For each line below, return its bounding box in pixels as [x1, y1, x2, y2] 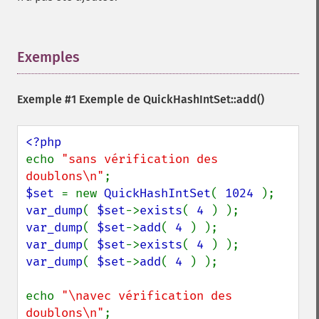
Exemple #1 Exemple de [17, 93, 143, 106]
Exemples [17, 48, 80, 66]
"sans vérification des [61, 152, 218, 167]
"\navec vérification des [61, 288, 232, 303]
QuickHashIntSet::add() [143, 93, 264, 106]
